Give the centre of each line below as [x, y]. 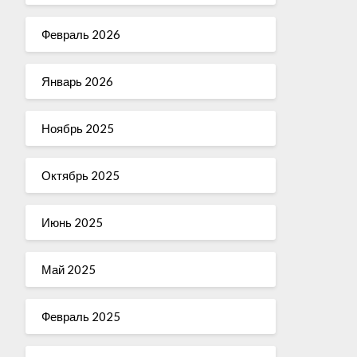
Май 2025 [68, 269]
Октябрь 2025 [80, 175]
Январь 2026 [77, 81]
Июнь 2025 [72, 222]
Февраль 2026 [80, 34]
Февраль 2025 [80, 316]
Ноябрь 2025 [77, 128]
